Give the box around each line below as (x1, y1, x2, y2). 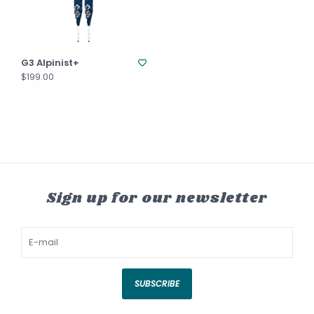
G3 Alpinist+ (21, 56, 79, 69)
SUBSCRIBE (135, 278, 179, 289)
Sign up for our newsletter (46, 188, 268, 209)
